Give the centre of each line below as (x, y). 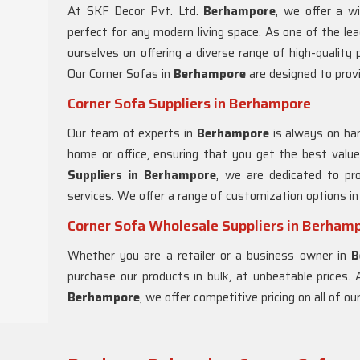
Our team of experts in (132, 133)
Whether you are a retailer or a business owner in (210, 256)
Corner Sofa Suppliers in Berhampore (189, 104)
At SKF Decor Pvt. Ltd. (136, 11)
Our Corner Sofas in (121, 74)
